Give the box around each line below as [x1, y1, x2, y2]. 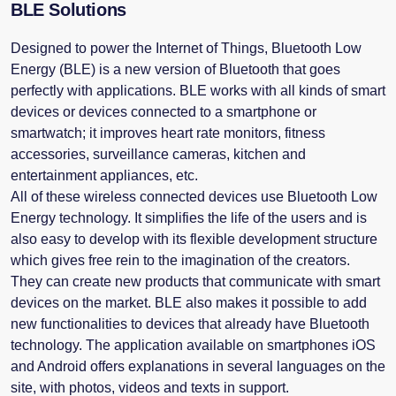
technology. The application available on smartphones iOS [11, 337, 376, 353]
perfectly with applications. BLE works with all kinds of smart [11, 82, 385, 98]
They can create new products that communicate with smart [11, 273, 380, 289]
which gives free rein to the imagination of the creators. [11, 252, 350, 268]
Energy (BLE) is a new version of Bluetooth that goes [11, 61, 340, 77]
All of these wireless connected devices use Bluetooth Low [11, 188, 377, 204]
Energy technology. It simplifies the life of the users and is [11, 209, 367, 225]
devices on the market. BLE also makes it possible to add [11, 294, 367, 310]
